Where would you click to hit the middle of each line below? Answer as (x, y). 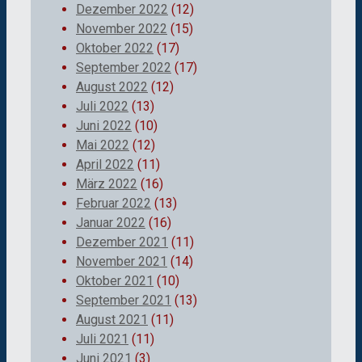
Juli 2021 (102, 339)
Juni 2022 (104, 125)
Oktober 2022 (115, 48)
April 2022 (105, 164)
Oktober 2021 (115, 280)
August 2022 (112, 86)
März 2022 (107, 183)
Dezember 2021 (122, 242)
